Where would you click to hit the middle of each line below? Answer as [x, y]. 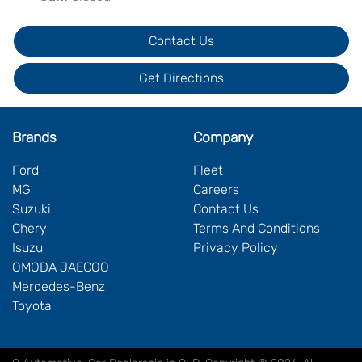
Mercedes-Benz [59, 287]
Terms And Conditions [257, 229]
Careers [216, 190]
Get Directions [181, 78]
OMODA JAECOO [61, 267]
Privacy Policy [236, 248]
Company [223, 138]
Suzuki [32, 209]
